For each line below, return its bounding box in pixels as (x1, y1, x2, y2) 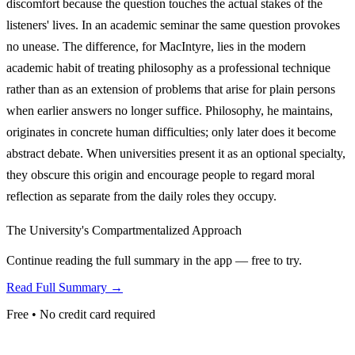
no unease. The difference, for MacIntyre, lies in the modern (6, 39, 306, 53)
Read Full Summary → (6, 280, 123, 294)
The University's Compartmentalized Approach (6, 223, 242, 237)
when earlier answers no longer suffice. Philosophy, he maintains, (6, 103, 333, 117)
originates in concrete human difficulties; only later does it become (6, 124, 336, 139)
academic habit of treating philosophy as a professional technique (6, 60, 330, 74)
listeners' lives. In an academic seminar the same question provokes (6, 17, 340, 32)
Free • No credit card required (6, 307, 155, 321)
